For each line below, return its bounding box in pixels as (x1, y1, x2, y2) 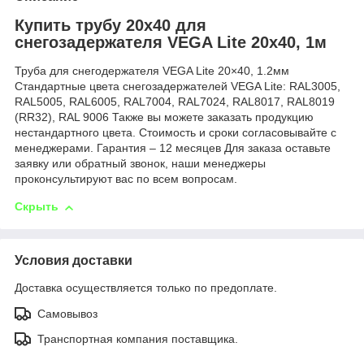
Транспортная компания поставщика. (37, 331, 238, 345)
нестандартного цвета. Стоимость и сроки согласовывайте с (15, 126, 336, 140)
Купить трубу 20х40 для (15, 15, 206, 34)
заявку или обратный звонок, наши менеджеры (15, 157, 266, 171)
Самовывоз (37, 306, 97, 320)
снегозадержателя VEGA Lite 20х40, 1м (15, 32, 327, 51)
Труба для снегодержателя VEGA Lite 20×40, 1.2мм (15, 64, 289, 78)
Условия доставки (15, 253, 132, 267)
